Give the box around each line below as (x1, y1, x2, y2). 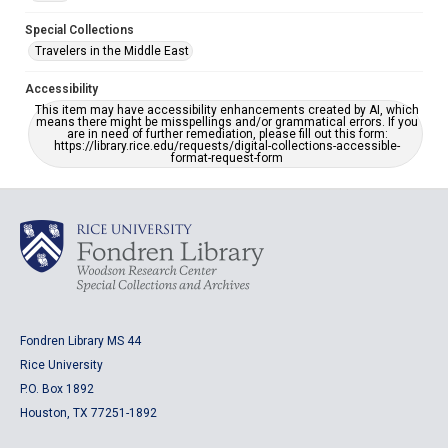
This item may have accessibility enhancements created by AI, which (35, 103, 419, 117)
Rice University (20, 358, 103, 372)
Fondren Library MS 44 (20, 334, 141, 348)
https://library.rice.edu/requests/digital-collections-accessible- (54, 139, 400, 153)
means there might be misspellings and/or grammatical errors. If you (36, 115, 418, 129)
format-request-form (171, 151, 283, 165)
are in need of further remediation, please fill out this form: (66, 127, 388, 141)
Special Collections (25, 23, 134, 37)
